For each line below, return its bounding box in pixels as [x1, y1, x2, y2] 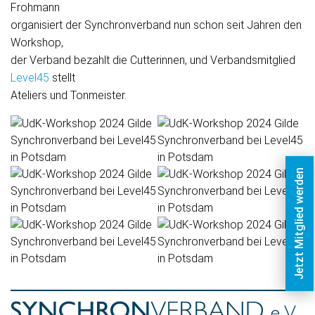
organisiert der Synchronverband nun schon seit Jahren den [11, 18, 302, 32]
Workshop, [11, 35, 63, 49]
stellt [49, 70, 75, 84]
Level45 [11, 70, 49, 84]
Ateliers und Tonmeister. [11, 88, 127, 102]
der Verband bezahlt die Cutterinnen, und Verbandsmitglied [11, 53, 295, 67]
